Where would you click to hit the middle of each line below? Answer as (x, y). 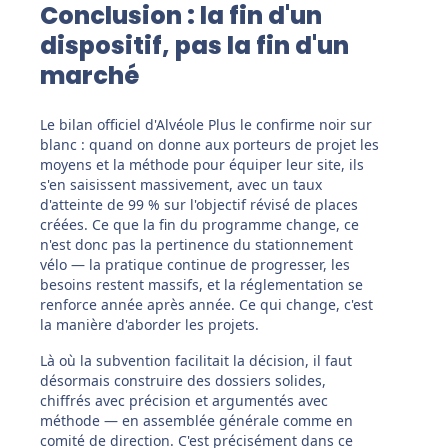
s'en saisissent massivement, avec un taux (181, 185)
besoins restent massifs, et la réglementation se (201, 285)
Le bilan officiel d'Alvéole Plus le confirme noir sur (206, 125)
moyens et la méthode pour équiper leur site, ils (202, 165)
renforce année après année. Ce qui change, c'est (206, 305)
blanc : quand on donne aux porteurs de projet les (209, 145)
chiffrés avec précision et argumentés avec (184, 401)
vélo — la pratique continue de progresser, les (195, 265)
